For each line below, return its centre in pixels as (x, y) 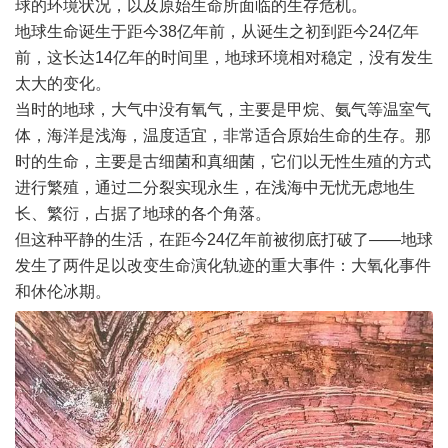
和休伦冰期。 (63, 292)
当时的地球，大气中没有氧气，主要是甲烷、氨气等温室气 (223, 110)
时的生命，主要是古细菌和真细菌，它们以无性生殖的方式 (223, 162)
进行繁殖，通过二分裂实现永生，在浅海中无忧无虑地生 (215, 188)
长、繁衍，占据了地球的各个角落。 (143, 214)
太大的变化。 (63, 84)
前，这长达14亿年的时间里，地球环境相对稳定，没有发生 (224, 58)
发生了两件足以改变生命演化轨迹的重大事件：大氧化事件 (223, 266)
